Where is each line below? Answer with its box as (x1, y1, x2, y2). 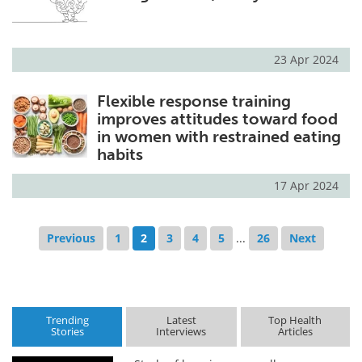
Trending (45, 313, 89, 328)
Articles (277, 324, 313, 339)
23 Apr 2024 (274, 52, 339, 68)
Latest (166, 313, 196, 328)
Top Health (268, 313, 322, 328)
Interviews (156, 324, 207, 339)
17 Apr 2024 (274, 177, 339, 193)
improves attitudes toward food (96, 109, 338, 129)
